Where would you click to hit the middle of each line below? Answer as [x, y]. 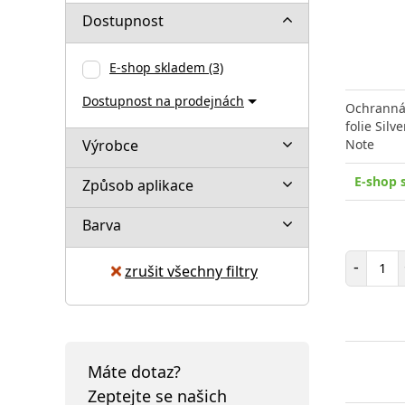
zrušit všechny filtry [191, 271]
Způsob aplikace [138, 185]
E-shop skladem [159, 67]
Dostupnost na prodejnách [163, 100]
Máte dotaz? [134, 371]
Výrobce [110, 145]
